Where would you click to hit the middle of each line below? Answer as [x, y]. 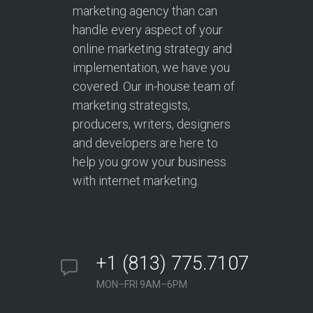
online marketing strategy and [152, 49]
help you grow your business [150, 162]
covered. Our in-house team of [154, 87]
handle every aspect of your [148, 30]
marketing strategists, [131, 105]
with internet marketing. [136, 181]
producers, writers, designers [152, 124]
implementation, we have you [151, 68]
